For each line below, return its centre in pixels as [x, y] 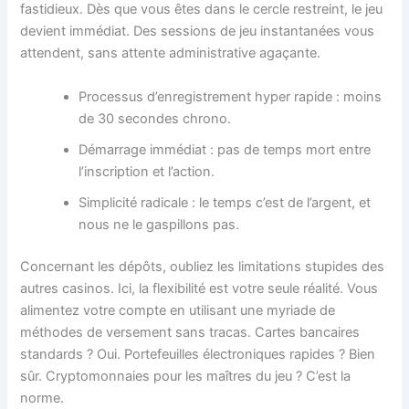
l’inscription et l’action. [147, 171]
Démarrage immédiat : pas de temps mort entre [225, 149]
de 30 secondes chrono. [155, 118]
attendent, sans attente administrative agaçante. [171, 53]
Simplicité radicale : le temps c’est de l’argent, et [225, 202]
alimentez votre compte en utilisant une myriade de [178, 310]
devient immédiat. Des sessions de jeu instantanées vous [198, 31]
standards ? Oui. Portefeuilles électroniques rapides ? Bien [198, 354]
